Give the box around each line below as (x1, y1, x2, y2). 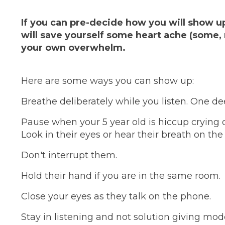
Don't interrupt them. (21, 150, 117, 161)
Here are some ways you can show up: (21, 75, 194, 87)
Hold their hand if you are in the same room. (21, 170, 220, 182)
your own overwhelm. (21, 42, 126, 54)
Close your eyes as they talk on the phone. (21, 191, 211, 202)
